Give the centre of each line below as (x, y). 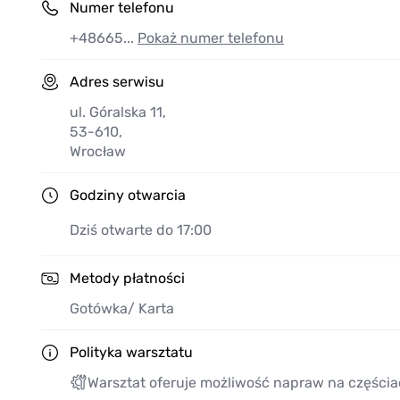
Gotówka (99, 309)
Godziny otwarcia (128, 196)
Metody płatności (127, 279)
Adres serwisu (117, 82)
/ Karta (151, 309)
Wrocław (98, 152)
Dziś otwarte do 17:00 (141, 230)
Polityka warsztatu (131, 353)
